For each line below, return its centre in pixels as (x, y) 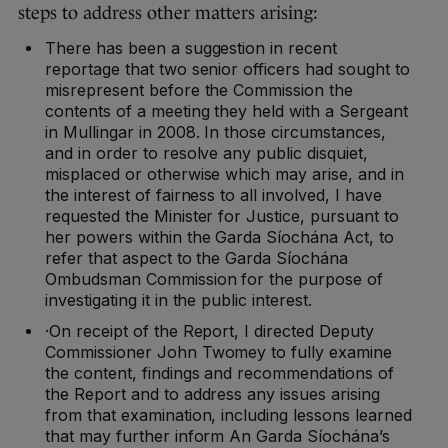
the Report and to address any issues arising (212, 394)
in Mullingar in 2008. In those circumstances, (215, 132)
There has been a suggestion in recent (191, 48)
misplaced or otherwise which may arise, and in (224, 174)
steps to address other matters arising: (168, 13)
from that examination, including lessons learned (228, 415)
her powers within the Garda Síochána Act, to (219, 237)
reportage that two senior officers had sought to (227, 69)
